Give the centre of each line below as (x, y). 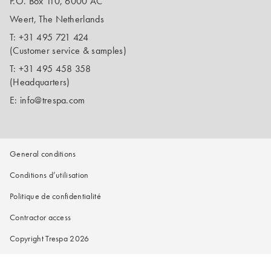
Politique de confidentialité (55, 196)
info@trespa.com (52, 100)
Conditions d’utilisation (49, 175)
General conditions (43, 154)
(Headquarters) (40, 82)
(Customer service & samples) (68, 51)
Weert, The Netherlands (57, 19)
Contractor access (41, 217)
